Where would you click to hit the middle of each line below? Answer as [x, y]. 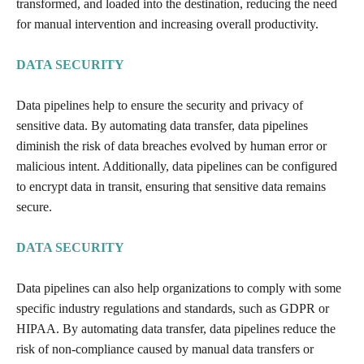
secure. [34, 206]
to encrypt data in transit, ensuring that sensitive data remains [171, 186]
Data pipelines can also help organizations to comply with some [179, 288]
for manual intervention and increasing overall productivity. [167, 24]
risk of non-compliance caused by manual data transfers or [165, 349]
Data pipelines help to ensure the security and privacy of [160, 105]
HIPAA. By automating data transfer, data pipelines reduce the [176, 328]
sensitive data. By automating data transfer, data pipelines [162, 125]
